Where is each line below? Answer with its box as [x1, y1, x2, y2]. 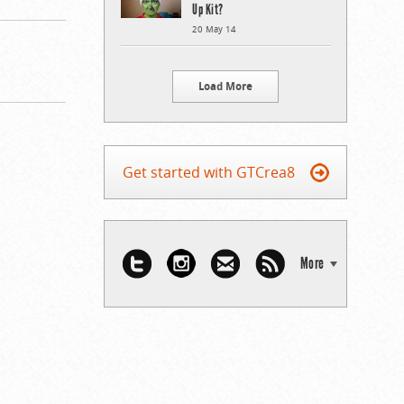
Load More [198, 78, 252, 94]
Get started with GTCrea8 [122, 161, 295, 182]
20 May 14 [192, 23, 236, 35]
